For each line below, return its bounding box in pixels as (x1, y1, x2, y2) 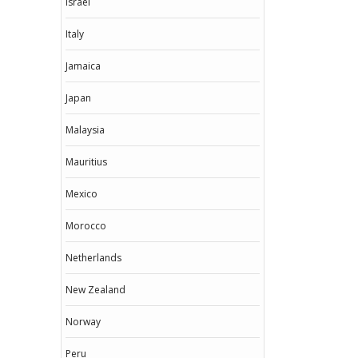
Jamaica (66, 59, 101, 73)
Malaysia (66, 123, 105, 137)
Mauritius (66, 155, 107, 169)
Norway (66, 315, 101, 328)
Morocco (66, 219, 106, 233)
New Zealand (66, 283, 125, 296)
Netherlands (66, 251, 121, 265)
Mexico (66, 187, 97, 201)
